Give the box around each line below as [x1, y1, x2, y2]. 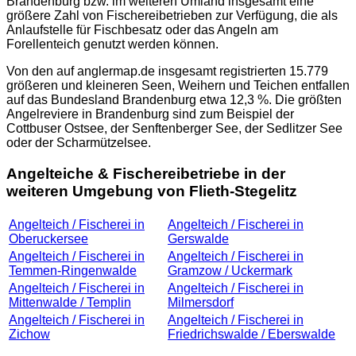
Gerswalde [168, 231, 229, 246]
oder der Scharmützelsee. [6, 136, 151, 150]
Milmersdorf [168, 295, 234, 309]
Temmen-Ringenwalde [9, 263, 137, 277]
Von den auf [6, 64, 77, 79]
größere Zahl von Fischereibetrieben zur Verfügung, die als [6, 9, 338, 23]
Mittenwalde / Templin [9, 295, 131, 309]
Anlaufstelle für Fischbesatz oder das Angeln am [6, 23, 278, 37]
